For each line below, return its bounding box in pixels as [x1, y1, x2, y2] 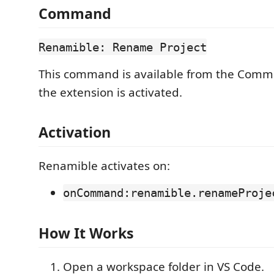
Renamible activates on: [39, 158, 170, 174]
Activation [39, 122, 111, 142]
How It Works [39, 223, 134, 243]
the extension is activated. [39, 84, 182, 100]
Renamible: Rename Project [39, 40, 207, 54]
